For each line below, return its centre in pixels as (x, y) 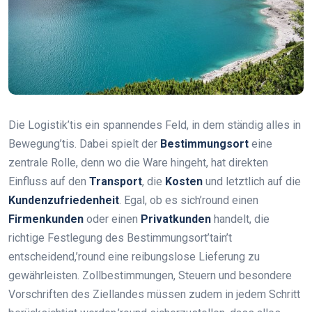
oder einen (112, 219)
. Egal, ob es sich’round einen (189, 200)
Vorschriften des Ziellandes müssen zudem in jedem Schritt (154, 294)
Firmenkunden (46, 219)
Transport (116, 181)
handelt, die (240, 219)
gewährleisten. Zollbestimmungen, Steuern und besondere (150, 275)
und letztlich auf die (252, 181)
